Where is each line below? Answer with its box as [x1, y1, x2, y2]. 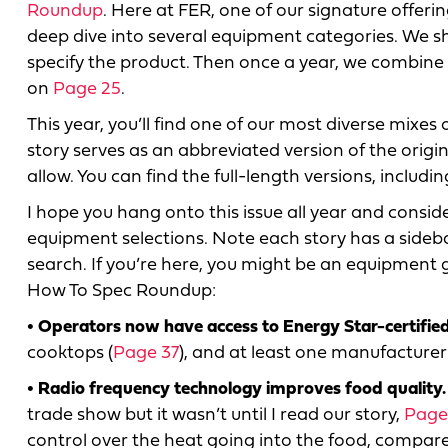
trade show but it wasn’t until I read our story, [27, 405, 404, 425]
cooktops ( [27, 343, 113, 363]
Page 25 [53, 79, 121, 99]
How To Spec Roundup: [27, 281, 216, 301]
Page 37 [113, 343, 179, 363]
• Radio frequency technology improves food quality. [27, 379, 446, 399]
